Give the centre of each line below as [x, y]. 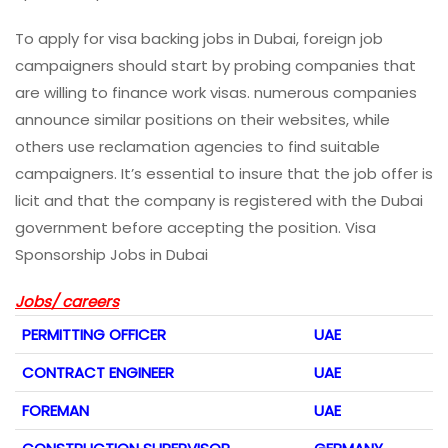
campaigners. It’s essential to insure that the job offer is [224, 174]
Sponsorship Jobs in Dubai [111, 255]
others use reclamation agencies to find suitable [197, 147]
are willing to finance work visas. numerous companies [216, 93]
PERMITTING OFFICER [94, 335]
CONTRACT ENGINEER [98, 373]
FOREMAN [55, 411]
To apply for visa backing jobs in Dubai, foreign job [199, 39]
